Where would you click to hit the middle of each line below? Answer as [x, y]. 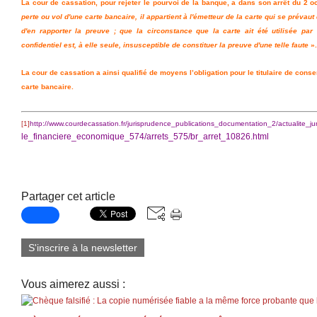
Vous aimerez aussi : [73, 284]
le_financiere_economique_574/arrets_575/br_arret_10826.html [145, 137]
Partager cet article [68, 196]
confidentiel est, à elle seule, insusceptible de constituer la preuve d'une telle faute [165, 45]
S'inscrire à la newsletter [83, 248]
